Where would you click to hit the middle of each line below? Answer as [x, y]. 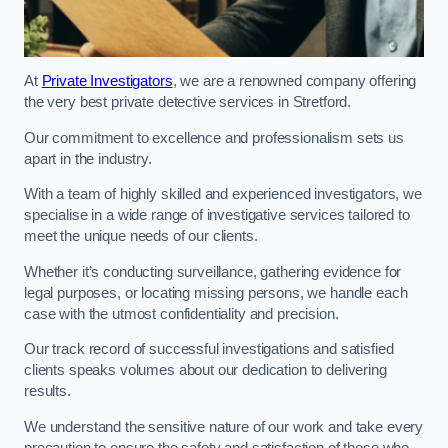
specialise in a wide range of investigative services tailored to [217, 215]
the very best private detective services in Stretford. [190, 102]
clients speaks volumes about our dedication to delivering [205, 370]
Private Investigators [107, 81]
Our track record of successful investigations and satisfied [209, 349]
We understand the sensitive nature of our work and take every [224, 426]
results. [49, 391]
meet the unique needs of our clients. [143, 236]
